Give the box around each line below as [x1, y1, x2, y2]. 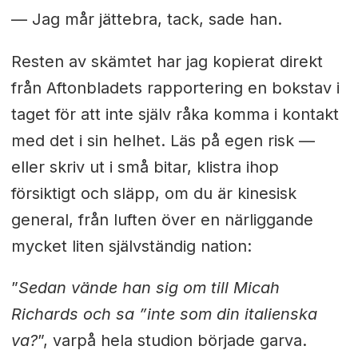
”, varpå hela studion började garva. [37, 331, 307, 351]
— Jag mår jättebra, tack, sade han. [10, 9, 282, 29]
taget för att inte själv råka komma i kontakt [10, 104, 339, 124]
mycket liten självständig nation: [10, 236, 252, 256]
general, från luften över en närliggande [10, 209, 313, 229]
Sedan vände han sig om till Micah [18, 278, 280, 298]
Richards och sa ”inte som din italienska [10, 304, 317, 324]
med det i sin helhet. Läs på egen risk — [10, 130, 315, 150]
